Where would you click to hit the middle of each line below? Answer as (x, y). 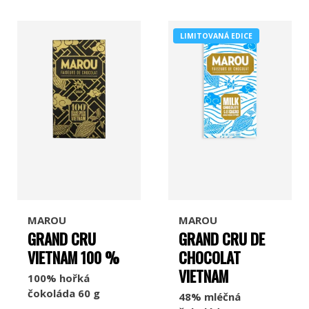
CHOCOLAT (210, 258)
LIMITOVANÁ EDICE (217, 36)
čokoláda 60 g (64, 293)
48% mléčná (210, 297)
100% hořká (59, 278)
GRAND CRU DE (222, 239)
